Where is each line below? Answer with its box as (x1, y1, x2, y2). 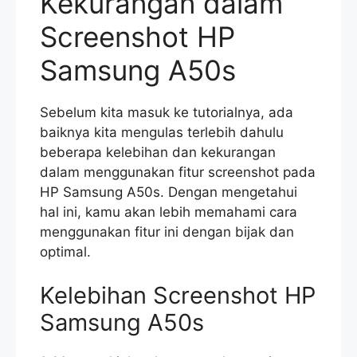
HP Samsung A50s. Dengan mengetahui (40, 183, 297, 200)
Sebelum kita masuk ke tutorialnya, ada (40, 104, 293, 120)
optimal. (40, 243, 91, 260)
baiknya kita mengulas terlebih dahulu (40, 124, 284, 140)
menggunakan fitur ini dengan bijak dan (40, 223, 294, 240)
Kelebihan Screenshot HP (40, 281, 316, 310)
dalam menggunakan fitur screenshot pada (40, 163, 316, 180)
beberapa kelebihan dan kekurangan (40, 143, 276, 160)
